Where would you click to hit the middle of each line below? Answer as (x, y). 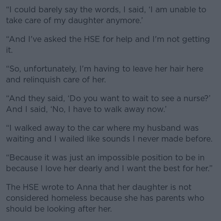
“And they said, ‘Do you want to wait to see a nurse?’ (108, 98)
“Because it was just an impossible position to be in (105, 158)
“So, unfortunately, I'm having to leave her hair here (105, 69)
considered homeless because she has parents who (105, 198)
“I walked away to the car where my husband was (102, 128)
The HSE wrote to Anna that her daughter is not (99, 187)
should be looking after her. (60, 209)
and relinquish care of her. (57, 80)
